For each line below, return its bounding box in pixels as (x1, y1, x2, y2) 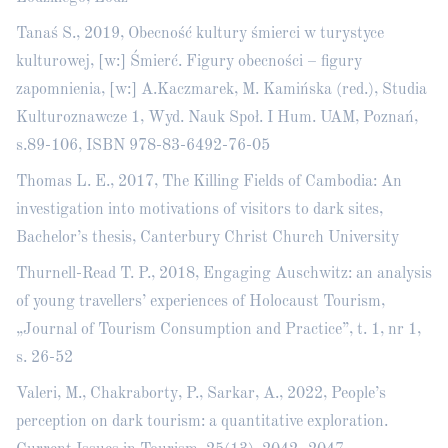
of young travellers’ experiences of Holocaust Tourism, (16, 294, 385, 310)
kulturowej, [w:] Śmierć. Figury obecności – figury (16, 54, 362, 70)
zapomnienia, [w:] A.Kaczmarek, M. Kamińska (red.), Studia (16, 82, 427, 98)
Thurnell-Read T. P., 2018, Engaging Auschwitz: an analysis (16, 266, 432, 282)
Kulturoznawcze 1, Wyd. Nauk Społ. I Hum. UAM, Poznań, (16, 110, 418, 126)
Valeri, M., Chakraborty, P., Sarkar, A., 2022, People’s (16, 386, 386, 402)
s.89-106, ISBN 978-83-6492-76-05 (16, 138, 270, 154)
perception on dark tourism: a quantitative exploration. (16, 414, 388, 430)
